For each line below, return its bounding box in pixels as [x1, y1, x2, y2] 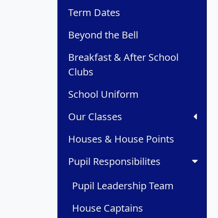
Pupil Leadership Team [72, 179, 174, 193]
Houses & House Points [68, 132, 174, 146]
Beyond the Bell [68, 28, 138, 42]
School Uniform [68, 88, 139, 101]
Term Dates [68, 6, 120, 19]
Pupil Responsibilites [68, 155, 161, 168]
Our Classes [68, 110, 122, 124]
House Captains [72, 201, 143, 215]
